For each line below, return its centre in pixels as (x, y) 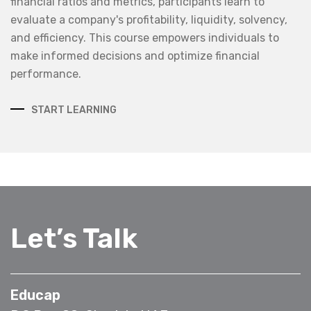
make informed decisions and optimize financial (135, 56)
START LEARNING (74, 110)
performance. (46, 74)
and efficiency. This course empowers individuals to (145, 37)
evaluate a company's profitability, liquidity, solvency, (149, 19)
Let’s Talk (74, 238)
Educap (35, 295)
